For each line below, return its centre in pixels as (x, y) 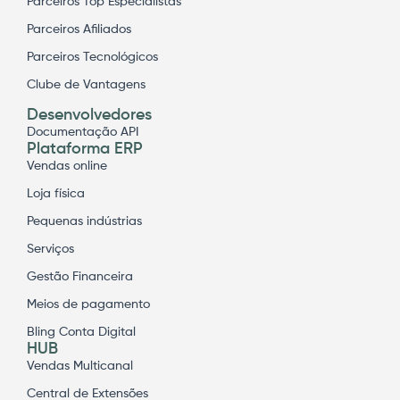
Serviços (50, 249)
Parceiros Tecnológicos (92, 57)
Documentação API (83, 132)
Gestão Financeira (80, 276)
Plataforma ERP (85, 149)
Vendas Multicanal (80, 366)
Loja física (56, 193)
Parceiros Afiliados (79, 29)
